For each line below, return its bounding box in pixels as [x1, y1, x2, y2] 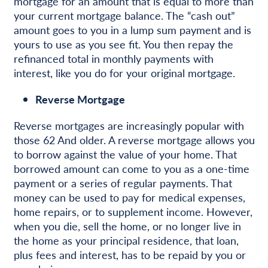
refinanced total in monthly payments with [13, 50, 214, 66]
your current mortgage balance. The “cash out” [13, 7, 235, 23]
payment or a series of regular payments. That [13, 175, 232, 190]
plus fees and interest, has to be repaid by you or [13, 246, 246, 262]
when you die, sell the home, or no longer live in [13, 218, 241, 233]
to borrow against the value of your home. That [13, 146, 237, 162]
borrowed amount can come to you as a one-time [13, 160, 249, 176]
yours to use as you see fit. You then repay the [13, 36, 233, 51]
